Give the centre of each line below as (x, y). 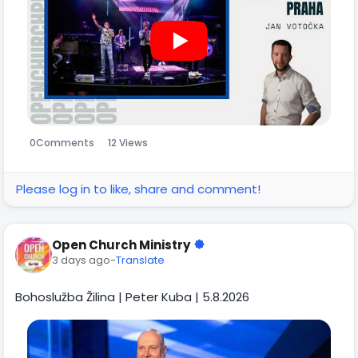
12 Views (128, 142)
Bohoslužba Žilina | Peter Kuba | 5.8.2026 (132, 296)
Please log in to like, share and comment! (138, 189)
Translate (140, 260)
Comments (65, 142)
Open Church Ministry (121, 245)
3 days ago (81, 260)
